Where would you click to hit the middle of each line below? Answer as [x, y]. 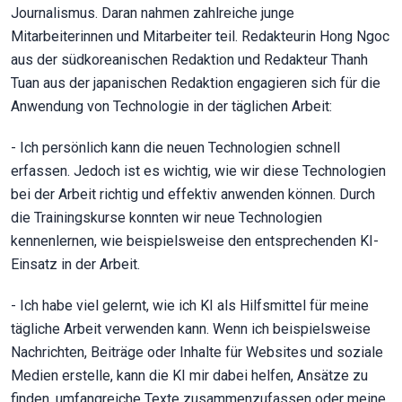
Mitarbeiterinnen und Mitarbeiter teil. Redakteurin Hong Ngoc [200, 36]
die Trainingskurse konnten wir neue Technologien [166, 217]
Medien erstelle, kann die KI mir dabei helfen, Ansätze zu [189, 375]
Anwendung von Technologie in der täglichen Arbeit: [171, 106]
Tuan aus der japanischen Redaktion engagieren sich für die [196, 83]
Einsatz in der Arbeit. [75, 264]
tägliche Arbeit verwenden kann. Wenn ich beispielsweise [191, 328]
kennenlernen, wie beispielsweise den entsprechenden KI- [195, 240]
